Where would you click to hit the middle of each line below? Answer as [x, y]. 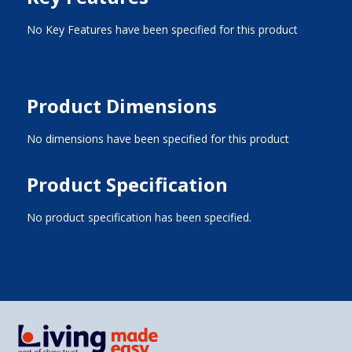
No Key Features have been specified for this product [162, 29]
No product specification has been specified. [139, 217]
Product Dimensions [121, 106]
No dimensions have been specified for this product [158, 139]
